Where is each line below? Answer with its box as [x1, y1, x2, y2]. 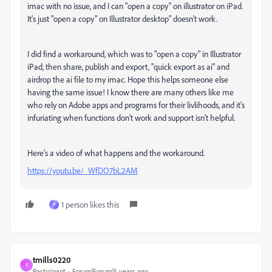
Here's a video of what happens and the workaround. [27, 148, 206, 158]
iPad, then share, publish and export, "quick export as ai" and [27, 61, 229, 72]
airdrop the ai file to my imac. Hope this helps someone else [27, 74, 228, 84]
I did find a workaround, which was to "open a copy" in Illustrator [27, 49, 241, 59]
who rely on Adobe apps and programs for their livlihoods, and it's [27, 100, 245, 110]
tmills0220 [33, 254, 71, 265]
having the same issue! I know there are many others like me [27, 87, 234, 97]
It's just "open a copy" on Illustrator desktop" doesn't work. [27, 13, 219, 24]
